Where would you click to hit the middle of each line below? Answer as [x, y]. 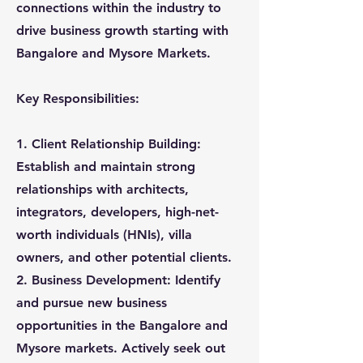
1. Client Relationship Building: [109, 144]
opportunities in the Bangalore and [122, 325]
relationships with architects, [102, 189]
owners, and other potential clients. [124, 257]
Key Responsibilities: [78, 98]
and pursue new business [92, 303]
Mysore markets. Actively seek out [121, 348]
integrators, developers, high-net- [117, 212]
